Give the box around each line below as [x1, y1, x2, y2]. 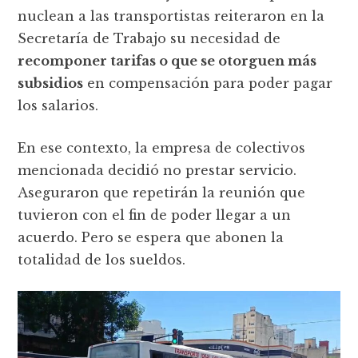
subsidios [18, 74, 84, 91]
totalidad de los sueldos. [18, 251, 186, 268]
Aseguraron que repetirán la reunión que [18, 184, 306, 201]
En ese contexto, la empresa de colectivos [18, 139, 306, 156]
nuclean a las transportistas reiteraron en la [18, 7, 325, 24]
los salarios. [18, 97, 99, 113]
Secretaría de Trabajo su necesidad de [18, 30, 281, 46]
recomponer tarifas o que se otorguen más [18, 52, 317, 69]
